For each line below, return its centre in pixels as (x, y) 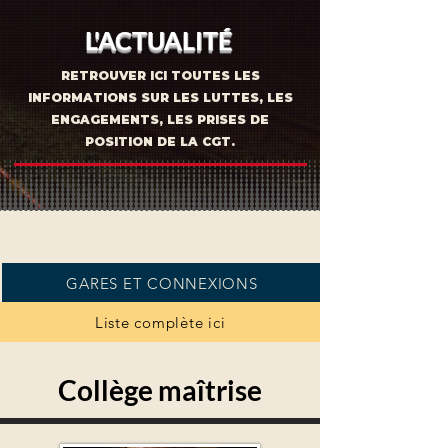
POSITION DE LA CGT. (160, 141)
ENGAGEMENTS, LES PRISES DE (160, 119)
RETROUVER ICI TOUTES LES (160, 75)
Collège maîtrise (160, 390)
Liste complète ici (160, 322)
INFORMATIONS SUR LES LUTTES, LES (160, 97)
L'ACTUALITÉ (158, 40)
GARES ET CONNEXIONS (162, 283)
